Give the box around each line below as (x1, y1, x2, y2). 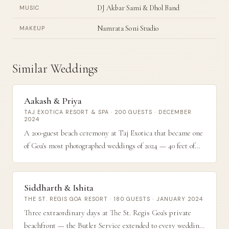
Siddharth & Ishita (24, 182, 94, 193)
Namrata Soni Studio (97, 24, 159, 33)
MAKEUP (19, 25, 45, 32)
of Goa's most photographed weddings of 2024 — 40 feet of (24, 141, 195, 150)
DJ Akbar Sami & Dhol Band (97, 4, 179, 12)
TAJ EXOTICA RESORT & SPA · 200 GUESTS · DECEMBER (24, 108, 192, 116)
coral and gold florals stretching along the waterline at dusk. (24, 154, 203, 163)
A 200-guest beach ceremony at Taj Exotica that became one (24, 128, 203, 138)
